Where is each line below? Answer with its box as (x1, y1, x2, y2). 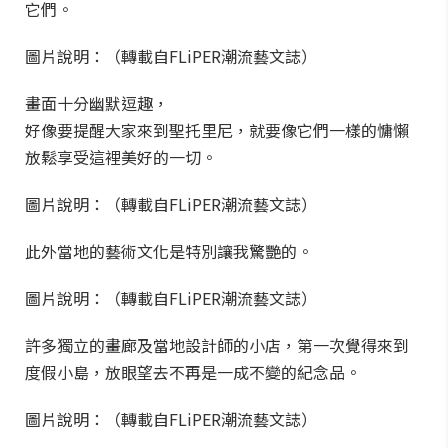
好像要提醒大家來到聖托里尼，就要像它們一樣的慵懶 (25, 118, 409, 142)
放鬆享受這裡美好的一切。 (25, 145, 217, 169)
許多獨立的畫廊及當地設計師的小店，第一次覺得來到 (25, 333, 409, 357)
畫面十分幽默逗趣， (25, 91, 169, 115)
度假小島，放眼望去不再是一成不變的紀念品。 (25, 360, 361, 384)
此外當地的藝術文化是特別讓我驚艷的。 (25, 239, 313, 263)
